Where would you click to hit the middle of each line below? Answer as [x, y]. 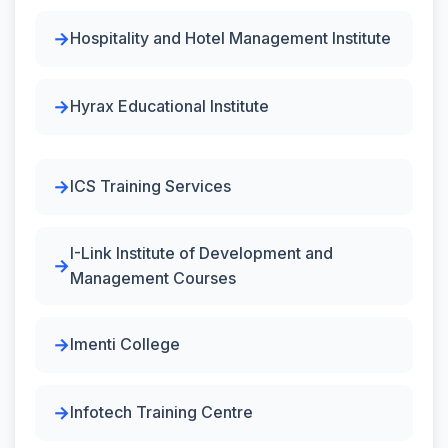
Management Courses [153, 277]
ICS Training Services [150, 186]
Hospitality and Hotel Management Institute [230, 38]
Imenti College [125, 344]
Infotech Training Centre [161, 412]
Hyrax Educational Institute [169, 106]
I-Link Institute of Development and [201, 252]
